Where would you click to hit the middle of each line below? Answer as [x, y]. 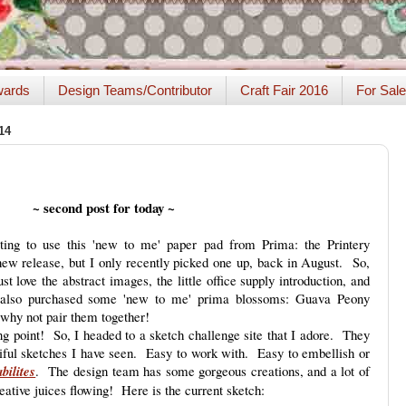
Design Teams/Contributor [135, 91]
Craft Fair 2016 [284, 91]
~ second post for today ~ [103, 208]
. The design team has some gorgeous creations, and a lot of [203, 371]
